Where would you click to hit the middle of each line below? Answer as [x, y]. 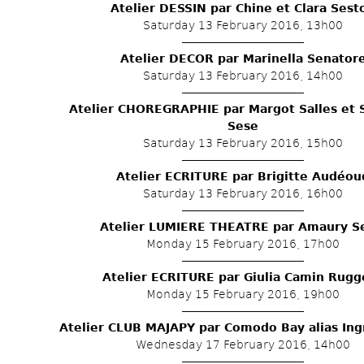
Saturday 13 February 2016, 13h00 [243, 25]
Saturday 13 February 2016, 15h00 [243, 143]
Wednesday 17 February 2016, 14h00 [243, 344]
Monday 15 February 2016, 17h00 [243, 244]
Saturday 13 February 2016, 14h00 [243, 76]
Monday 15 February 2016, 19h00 [243, 294]
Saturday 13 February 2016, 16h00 [243, 193]
